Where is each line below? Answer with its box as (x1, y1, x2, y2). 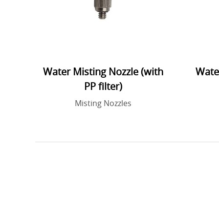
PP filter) (84, 80, 122, 93)
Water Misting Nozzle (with (43, 65, 163, 79)
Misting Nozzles (74, 98, 131, 109)
